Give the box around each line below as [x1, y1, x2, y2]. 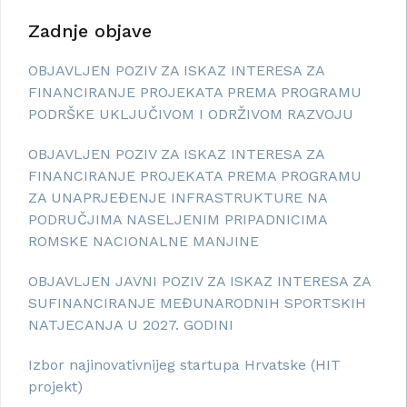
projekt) [28, 378, 83, 396]
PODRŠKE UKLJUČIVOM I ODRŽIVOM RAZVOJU [28, 105, 353, 124]
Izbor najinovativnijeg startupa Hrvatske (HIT [28, 356, 341, 374]
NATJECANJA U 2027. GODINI [28, 316, 233, 334]
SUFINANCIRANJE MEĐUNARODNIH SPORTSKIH [28, 294, 366, 313]
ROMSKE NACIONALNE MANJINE [28, 233, 259, 251]
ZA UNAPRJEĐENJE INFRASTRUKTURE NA [28, 189, 327, 207]
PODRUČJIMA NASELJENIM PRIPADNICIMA [28, 211, 327, 229]
